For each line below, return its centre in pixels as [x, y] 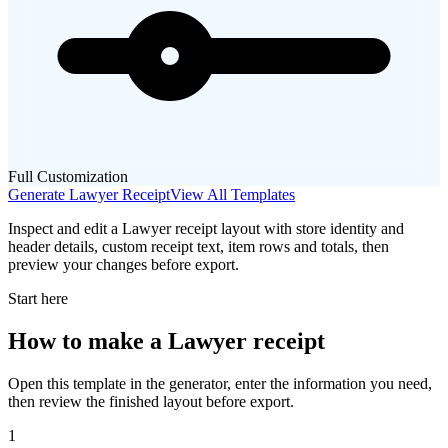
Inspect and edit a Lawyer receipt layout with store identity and [206, 228]
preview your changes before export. [123, 264]
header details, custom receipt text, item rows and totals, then [198, 246]
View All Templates [232, 194]
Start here [38, 298]
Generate [38, 194]
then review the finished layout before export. [151, 401]
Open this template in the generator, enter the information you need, [220, 383]
